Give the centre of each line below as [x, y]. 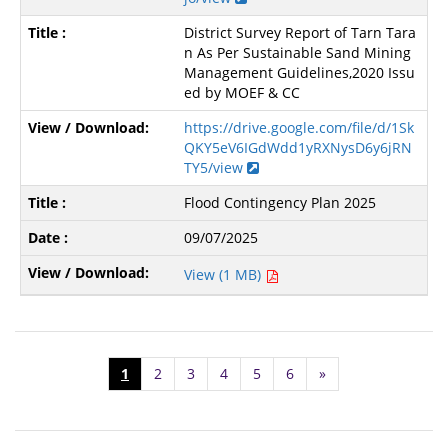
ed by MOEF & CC [242, 93]
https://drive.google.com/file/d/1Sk [299, 128]
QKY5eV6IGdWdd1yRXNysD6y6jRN [298, 148]
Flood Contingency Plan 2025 [280, 203]
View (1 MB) [225, 275]
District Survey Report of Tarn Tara [300, 33]
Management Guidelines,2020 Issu [300, 73]
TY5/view [216, 168]
